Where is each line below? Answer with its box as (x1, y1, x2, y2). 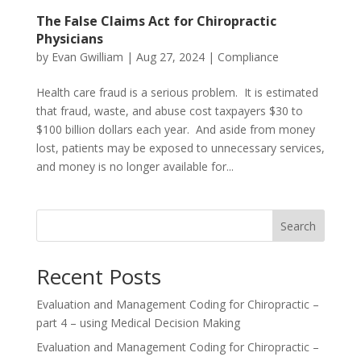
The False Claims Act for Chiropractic (35, 11, 276, 30)
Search (280, 218, 317, 234)
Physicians (35, 29, 103, 48)
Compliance (217, 48, 279, 64)
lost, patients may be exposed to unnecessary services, (35, 139, 325, 156)
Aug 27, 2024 (135, 48, 205, 64)
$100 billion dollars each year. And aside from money (35, 121, 315, 137)
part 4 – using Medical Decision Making (35, 314, 240, 330)
